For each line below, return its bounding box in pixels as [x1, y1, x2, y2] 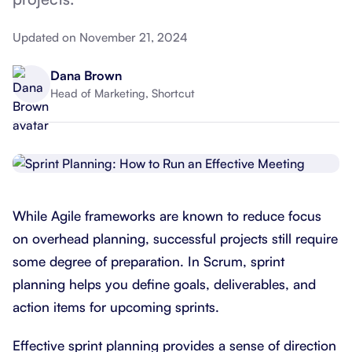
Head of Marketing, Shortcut [50, 86, 195, 101]
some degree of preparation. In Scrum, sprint [13, 252, 284, 269]
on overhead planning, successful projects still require [13, 229, 338, 247]
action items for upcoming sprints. [13, 298, 219, 315]
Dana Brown [50, 68, 122, 84]
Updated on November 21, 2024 [13, 29, 188, 45]
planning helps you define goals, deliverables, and [13, 275, 316, 292]
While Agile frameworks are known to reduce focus [13, 207, 321, 224]
